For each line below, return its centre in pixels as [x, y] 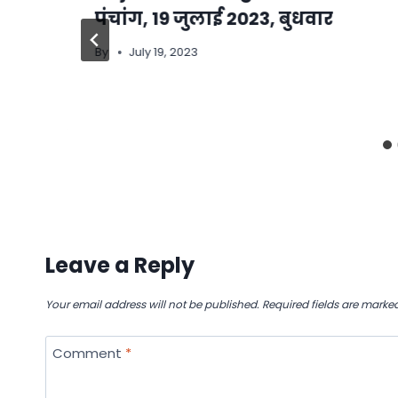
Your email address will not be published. [152, 304]
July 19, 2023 [164, 52]
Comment [88, 353]
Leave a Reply [120, 265]
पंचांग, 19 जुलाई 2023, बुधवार [214, 18]
